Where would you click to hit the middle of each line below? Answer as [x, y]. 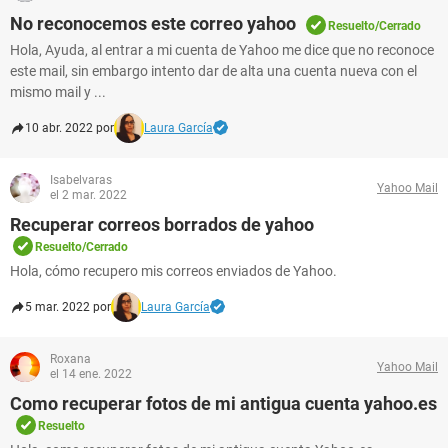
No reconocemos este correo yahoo [153, 23]
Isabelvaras [81, 180]
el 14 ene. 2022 [91, 374]
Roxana [70, 359]
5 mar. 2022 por [68, 307]
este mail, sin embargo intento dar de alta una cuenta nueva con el [213, 71]
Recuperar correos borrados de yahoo [162, 224]
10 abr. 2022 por [69, 128]
